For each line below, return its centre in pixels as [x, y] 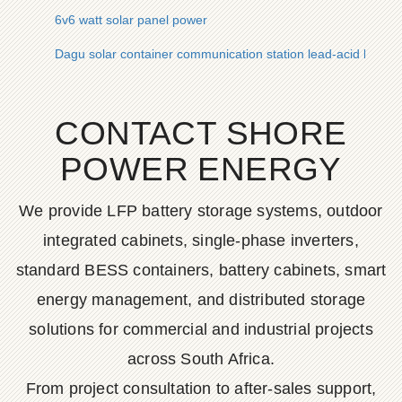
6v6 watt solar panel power [131, 20]
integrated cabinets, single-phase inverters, [201, 240]
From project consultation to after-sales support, [201, 389]
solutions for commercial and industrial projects [201, 329]
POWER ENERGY [201, 169]
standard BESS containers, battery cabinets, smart [201, 270]
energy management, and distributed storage [201, 300]
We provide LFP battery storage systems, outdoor [201, 211]
